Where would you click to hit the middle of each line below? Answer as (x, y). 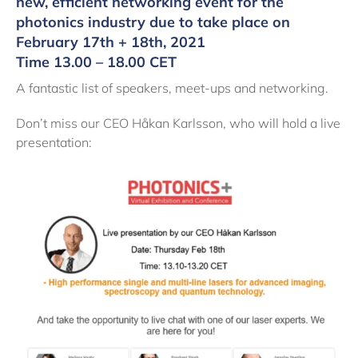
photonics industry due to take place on (153, 22)
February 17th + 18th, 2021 (111, 42)
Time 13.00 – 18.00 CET (96, 62)
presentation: (54, 142)
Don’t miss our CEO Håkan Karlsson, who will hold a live (178, 123)
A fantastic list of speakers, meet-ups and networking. (172, 88)
